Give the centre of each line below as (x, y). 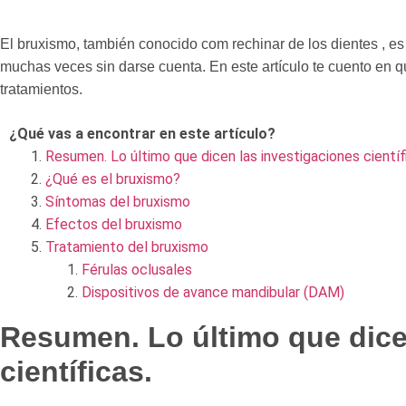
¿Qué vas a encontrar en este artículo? (142, 134)
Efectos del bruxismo (114, 225)
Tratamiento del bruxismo (127, 247)
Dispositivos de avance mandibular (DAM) (213, 293)
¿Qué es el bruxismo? (113, 179)
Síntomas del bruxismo (118, 202)
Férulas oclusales (137, 270)
